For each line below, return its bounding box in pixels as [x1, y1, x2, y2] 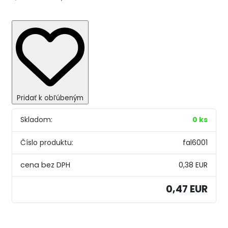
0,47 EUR [165, 182, 208, 196]
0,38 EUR [178, 160, 208, 170]
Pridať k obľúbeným [17, 93, 84, 103]
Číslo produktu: [20, 137, 74, 148]
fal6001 [182, 137, 208, 148]
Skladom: [20, 115, 53, 125]
